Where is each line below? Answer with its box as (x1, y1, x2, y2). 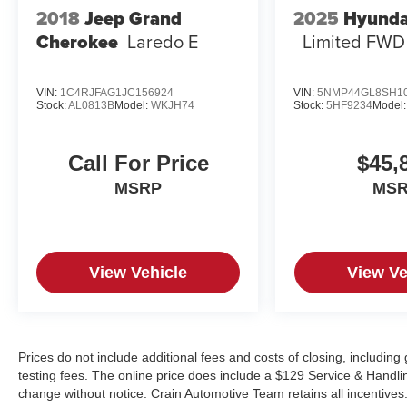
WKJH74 (151, 98, 194, 112)
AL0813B (68, 98, 114, 112)
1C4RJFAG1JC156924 (60, 85, 174, 99)
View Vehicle (89, 263, 188, 282)
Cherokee (36, 28, 118, 56)
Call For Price (67, 150, 209, 175)
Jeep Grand (84, 5, 182, 33)
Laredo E (127, 28, 198, 55)
